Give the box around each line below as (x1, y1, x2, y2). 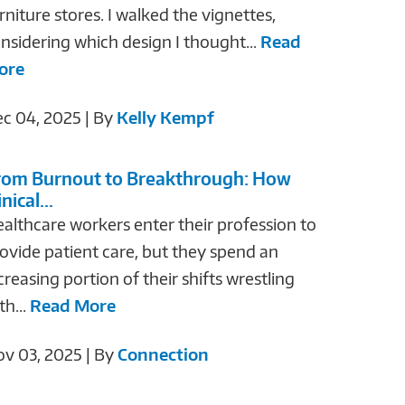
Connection (117, 343, 209, 364)
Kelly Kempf (116, 106, 214, 127)
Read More (29, 294, 116, 316)
